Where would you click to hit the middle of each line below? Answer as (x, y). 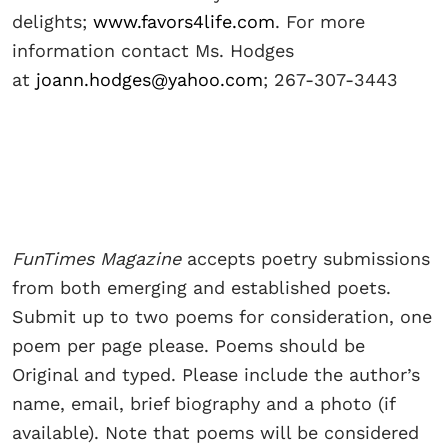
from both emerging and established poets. (201, 288)
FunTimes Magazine (99, 259)
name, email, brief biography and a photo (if (203, 404)
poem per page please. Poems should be (188, 346)
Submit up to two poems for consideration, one (222, 317)
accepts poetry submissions (308, 259)
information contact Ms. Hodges (153, 51)
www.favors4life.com (184, 22)
